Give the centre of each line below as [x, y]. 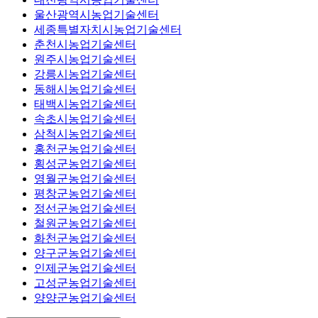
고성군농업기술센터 [85, 283]
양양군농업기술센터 [85, 297]
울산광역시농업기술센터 [97, 14]
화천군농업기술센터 [85, 238]
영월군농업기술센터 [85, 178]
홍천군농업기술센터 [85, 148]
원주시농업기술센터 [85, 59]
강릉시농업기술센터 [85, 74]
